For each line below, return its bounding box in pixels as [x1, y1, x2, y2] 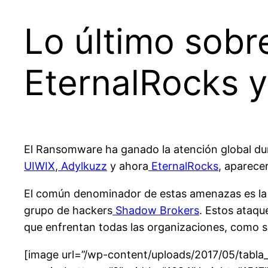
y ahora [107, 160, 148, 173]
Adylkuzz [61, 160, 107, 173]
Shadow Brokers [115, 204, 199, 217]
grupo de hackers [24, 204, 112, 217]
